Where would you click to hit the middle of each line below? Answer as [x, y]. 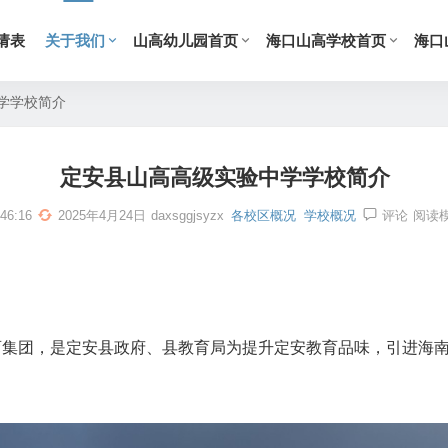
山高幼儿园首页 [185, 40]
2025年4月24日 [102, 215]
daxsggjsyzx [187, 215]
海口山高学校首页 [326, 40]
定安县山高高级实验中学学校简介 [224, 177]
